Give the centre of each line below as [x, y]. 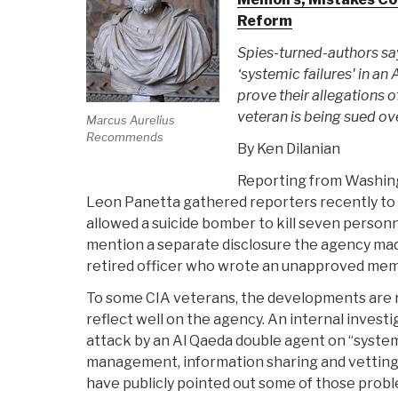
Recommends [125, 136]
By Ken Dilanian [288, 149]
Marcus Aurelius [131, 119]
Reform [264, 21]
